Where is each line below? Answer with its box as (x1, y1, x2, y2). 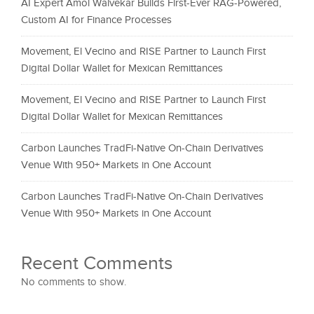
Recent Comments (21, 252, 173, 275)
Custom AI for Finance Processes (21, 13, 172, 26)
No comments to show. (21, 275, 126, 288)
